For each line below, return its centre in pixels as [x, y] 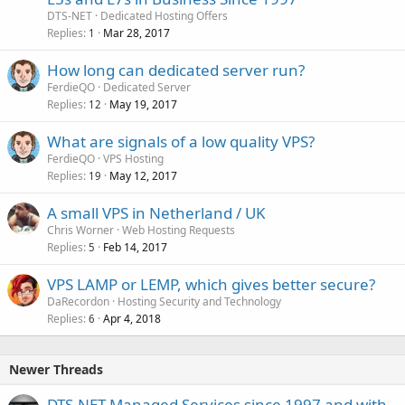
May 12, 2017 [143, 176]
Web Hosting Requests [179, 230]
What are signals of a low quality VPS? [181, 141]
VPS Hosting [133, 159]
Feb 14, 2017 [135, 247]
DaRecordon [78, 301]
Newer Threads [56, 369]
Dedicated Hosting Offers [164, 16]
